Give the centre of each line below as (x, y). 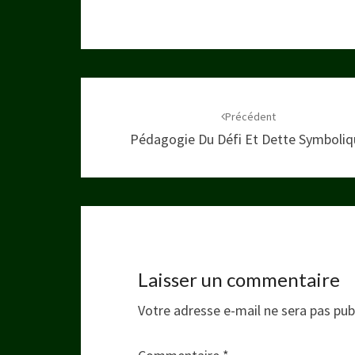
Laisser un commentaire (239, 279)
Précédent (251, 116)
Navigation (137, 91)
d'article (122, 119)
